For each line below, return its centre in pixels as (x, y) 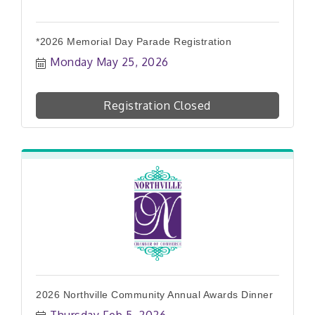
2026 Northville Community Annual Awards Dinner (154, 294)
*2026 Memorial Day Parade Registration (134, 41)
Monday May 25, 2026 (109, 62)
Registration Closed (157, 105)
